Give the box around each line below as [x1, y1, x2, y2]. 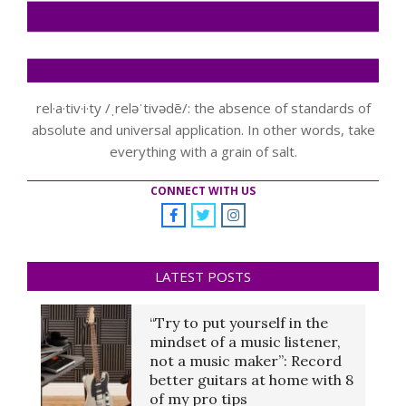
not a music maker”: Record [150, 351, 342, 370]
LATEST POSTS [155, 266, 251, 285]
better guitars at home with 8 [150, 370, 353, 389]
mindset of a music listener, [150, 332, 341, 351]
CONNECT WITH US [150, 182, 256, 198]
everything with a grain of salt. [109, 141, 297, 160]
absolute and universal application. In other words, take [31, 120, 375, 139]
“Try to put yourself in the [150, 313, 328, 332]
